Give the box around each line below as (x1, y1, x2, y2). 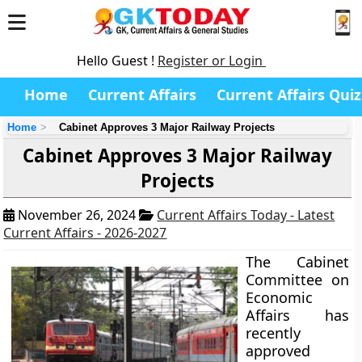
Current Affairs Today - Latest (157, 206, 335, 224)
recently (246, 323, 301, 343)
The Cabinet (246, 252, 349, 271)
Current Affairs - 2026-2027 (3, 224, 167, 242)
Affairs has (246, 305, 349, 325)
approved (246, 341, 311, 360)
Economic (246, 288, 314, 307)
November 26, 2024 (15, 206, 140, 224)
